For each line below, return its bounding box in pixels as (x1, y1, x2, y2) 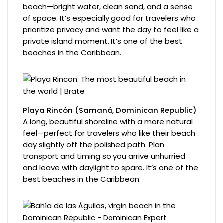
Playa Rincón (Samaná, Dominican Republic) (23, 105, 197, 115)
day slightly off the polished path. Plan (23, 139, 165, 150)
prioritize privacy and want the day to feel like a (23, 24, 199, 35)
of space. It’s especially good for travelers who (23, 12, 196, 23)
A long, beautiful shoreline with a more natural (23, 116, 193, 127)
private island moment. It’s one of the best (23, 35, 183, 46)
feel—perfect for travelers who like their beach (23, 127, 196, 138)
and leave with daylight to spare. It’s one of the (23, 162, 199, 173)
